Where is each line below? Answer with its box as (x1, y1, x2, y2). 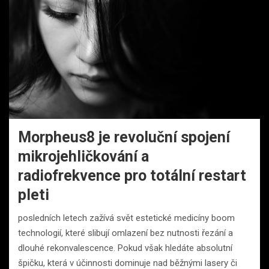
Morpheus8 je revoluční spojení (18, 128, 230, 146)
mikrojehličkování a (18, 147, 149, 165)
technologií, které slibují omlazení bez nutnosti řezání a (18, 227, 233, 238)
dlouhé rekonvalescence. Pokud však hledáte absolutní (18, 242, 232, 253)
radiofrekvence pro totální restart (18, 166, 246, 184)
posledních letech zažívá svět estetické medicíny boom (18, 212, 235, 223)
